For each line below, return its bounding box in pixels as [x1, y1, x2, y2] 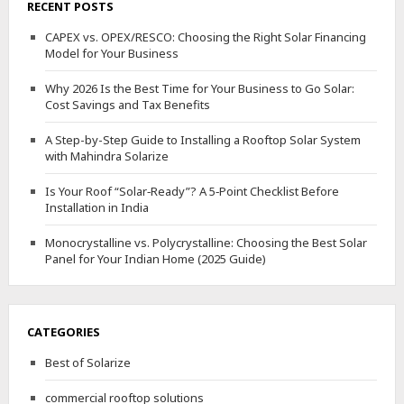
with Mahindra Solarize [44, 147, 169, 164]
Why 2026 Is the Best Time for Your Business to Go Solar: [44, 79, 354, 96]
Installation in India [44, 198, 149, 216]
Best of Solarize [44, 353, 131, 371]
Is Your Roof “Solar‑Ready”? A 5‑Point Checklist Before [44, 182, 339, 199]
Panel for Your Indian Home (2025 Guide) [44, 250, 266, 267]
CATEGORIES [26, 323, 100, 340]
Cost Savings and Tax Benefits [44, 96, 210, 113]
